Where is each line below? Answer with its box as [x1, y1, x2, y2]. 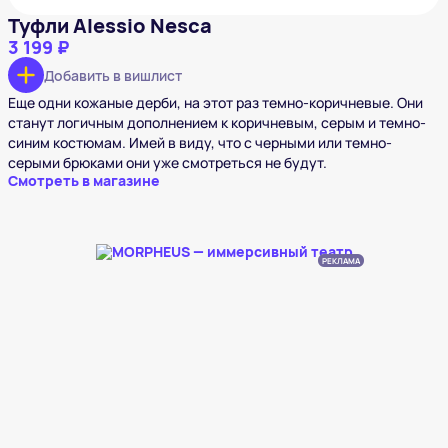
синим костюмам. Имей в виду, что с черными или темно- [8, 133, 392, 153]
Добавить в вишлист [44, 65, 182, 85]
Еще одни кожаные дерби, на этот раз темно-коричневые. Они [8, 93, 423, 113]
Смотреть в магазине [8, 171, 160, 191]
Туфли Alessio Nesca [8, 12, 212, 40]
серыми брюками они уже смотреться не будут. [8, 153, 327, 173]
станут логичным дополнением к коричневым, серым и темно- [8, 113, 426, 133]
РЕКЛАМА [322, 255, 360, 267]
